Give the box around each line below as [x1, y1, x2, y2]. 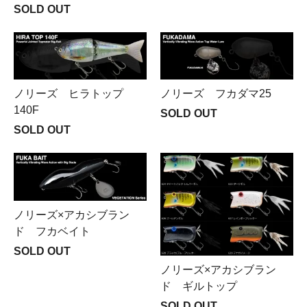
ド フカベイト [14, 225, 90, 237]
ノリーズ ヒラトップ [14, 88, 123, 100]
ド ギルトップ [160, 280, 237, 292]
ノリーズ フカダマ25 [160, 88, 271, 100]
